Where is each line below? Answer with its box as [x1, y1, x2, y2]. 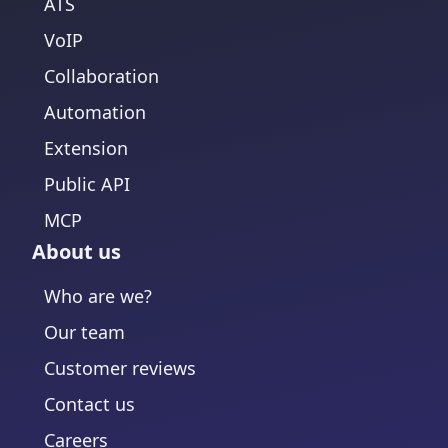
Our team [44, 320, 125, 344]
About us [32, 238, 121, 265]
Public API [44, 172, 130, 196]
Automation [44, 100, 146, 124]
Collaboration [44, 64, 159, 88]
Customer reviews [44, 356, 196, 380]
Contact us [44, 392, 135, 416]
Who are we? [44, 284, 152, 308]
